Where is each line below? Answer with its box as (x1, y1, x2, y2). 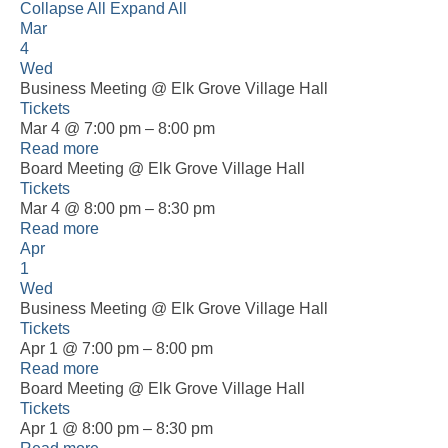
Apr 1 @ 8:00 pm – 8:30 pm (20, 419, 213, 437)
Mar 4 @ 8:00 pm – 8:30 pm (20, 199, 215, 217)
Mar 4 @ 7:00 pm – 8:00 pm (20, 119, 215, 137)
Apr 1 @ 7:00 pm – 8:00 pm (20, 339, 213, 357)
